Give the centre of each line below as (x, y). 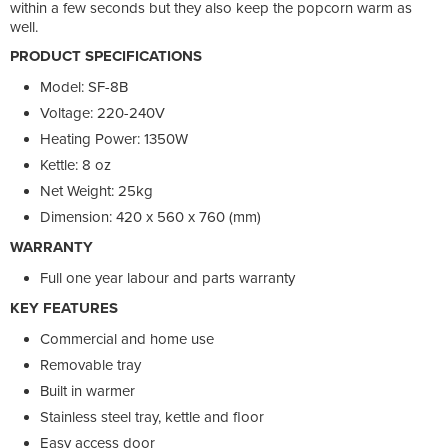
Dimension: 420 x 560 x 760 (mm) (150, 216)
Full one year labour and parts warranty (167, 277)
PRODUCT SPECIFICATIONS (106, 55)
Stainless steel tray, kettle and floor (152, 416)
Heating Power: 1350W (114, 138)
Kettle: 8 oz (75, 164)
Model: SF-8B (84, 86)
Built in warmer (87, 390)
